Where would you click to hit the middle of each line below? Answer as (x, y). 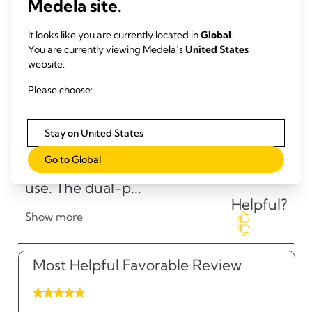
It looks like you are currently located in (114, 34)
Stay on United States (94, 133)
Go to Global (73, 159)
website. (46, 64)
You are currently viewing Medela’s (107, 49)
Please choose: (60, 89)
